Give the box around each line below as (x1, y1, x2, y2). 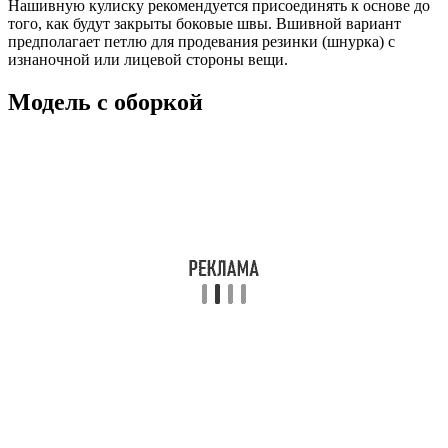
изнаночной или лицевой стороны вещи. (8, 51, 288, 69)
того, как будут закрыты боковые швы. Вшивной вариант (8, 15, 401, 33)
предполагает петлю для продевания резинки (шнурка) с (8, 33, 395, 51)
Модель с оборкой (8, 89, 203, 116)
